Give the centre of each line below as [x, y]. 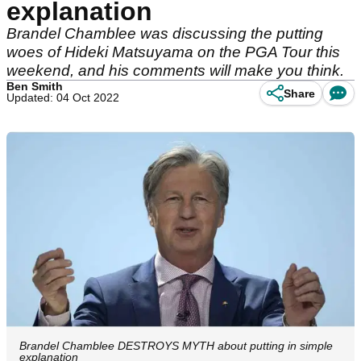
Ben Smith [35, 86]
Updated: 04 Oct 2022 [63, 98]
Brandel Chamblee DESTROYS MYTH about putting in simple [176, 346]
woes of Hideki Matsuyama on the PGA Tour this [173, 52]
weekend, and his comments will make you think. [177, 71]
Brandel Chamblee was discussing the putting [165, 33]
